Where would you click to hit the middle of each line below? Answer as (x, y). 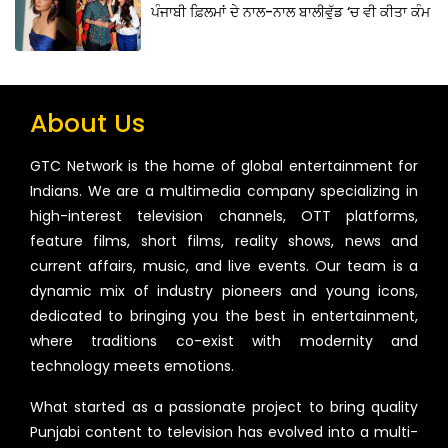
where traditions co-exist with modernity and (224, 340)
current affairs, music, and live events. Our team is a (224, 265)
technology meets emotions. (132, 365)
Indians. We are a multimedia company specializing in (224, 190)
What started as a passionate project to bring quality (224, 406)
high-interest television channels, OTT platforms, (224, 215)
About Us (87, 123)
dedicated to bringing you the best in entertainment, (224, 315)
